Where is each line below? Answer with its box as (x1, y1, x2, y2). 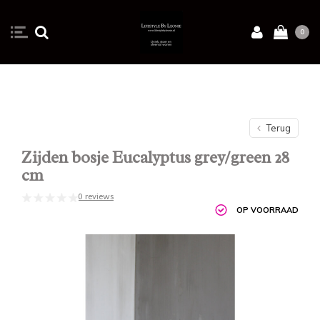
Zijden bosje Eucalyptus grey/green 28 (21, 147, 289, 168)
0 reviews (78, 191, 114, 201)
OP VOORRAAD (236, 204, 299, 215)
